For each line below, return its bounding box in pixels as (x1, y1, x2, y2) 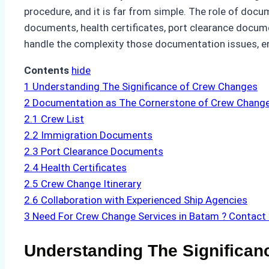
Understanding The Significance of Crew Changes (32, 80, 258, 93)
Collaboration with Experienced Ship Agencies (41, 194, 247, 207)
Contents (24, 64, 69, 77)
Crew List (41, 113, 84, 125)
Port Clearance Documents (41, 145, 163, 158)
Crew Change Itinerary (41, 178, 141, 190)
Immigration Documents (41, 129, 153, 142)
